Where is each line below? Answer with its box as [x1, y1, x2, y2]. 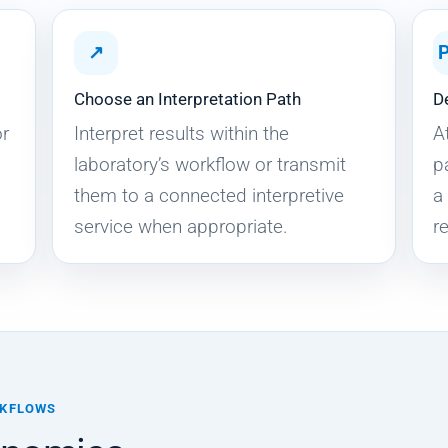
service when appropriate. [74, 215, 289, 239]
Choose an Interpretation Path [74, 89, 302, 110]
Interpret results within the [74, 122, 290, 146]
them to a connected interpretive [74, 184, 345, 208]
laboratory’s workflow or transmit [74, 153, 347, 177]
